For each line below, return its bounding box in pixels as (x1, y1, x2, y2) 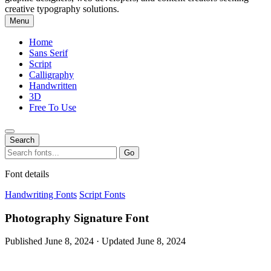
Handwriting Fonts (5, 189, 77, 200)
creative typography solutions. (5, 4, 119, 14)
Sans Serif (29, 48, 68, 58)
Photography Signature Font (5, 211, 149, 224)
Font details (5, 169, 49, 179)
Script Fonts (79, 189, 125, 200)
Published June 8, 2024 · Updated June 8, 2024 (5, 236, 186, 247)
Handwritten (29, 80, 77, 91)
